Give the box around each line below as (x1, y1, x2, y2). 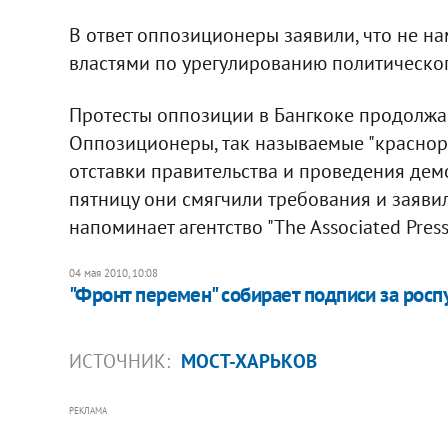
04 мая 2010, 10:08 (68, 265, 158, 280)
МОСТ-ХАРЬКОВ (180, 348, 317, 373)
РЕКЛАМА (68, 404, 107, 416)
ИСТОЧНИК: (68, 348, 175, 373)
